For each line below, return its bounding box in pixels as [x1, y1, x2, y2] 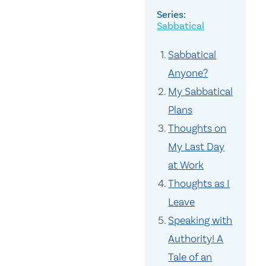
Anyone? [168, 66, 208, 80]
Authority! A [168, 232, 224, 246]
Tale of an [168, 251, 213, 264]
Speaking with [168, 214, 233, 227]
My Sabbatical [168, 85, 233, 99]
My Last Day [168, 140, 225, 154]
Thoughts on [168, 122, 227, 135]
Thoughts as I [168, 177, 230, 191]
